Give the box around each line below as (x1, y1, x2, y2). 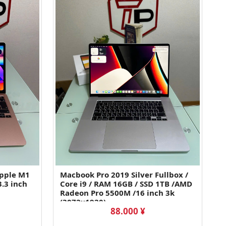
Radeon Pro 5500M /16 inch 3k (60, 188, 175, 198)
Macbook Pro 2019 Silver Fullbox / (60, 169, 189, 180)
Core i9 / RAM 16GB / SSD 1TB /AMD (60, 179, 193, 189)
